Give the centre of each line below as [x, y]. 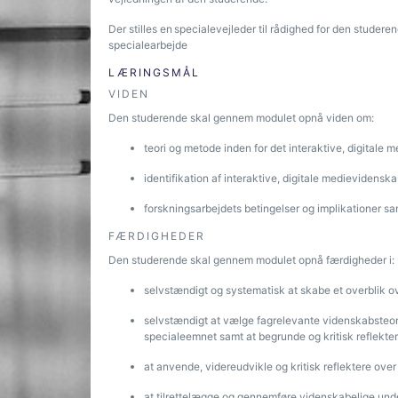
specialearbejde [151, 45]
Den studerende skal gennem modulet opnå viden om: [241, 118]
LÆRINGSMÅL [154, 72]
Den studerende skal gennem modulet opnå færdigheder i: [251, 260]
